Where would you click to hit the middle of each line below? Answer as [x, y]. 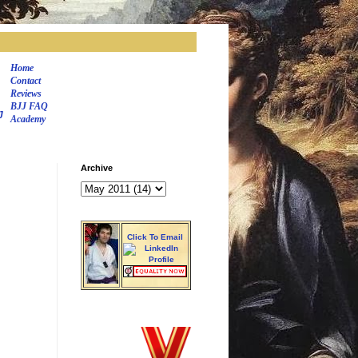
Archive [97, 168]
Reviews [26, 93]
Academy [28, 119]
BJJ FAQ [29, 106]
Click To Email [155, 237]
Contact [26, 81]
